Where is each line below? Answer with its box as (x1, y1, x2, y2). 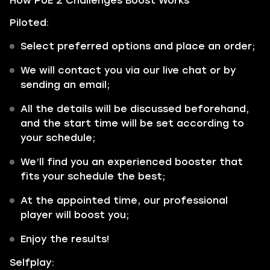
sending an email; (20, 79, 110, 90)
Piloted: (10, 17, 49, 28)
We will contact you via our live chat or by (20, 64, 236, 76)
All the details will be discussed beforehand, (20, 103, 249, 115)
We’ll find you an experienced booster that (20, 156, 243, 168)
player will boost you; (20, 209, 129, 221)
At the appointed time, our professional (20, 195, 228, 206)
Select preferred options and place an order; (20, 40, 255, 52)
